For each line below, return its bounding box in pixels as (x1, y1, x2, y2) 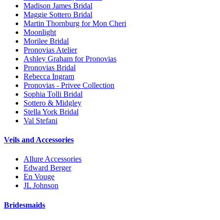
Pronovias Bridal (24, 63, 76, 72)
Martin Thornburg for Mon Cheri (24, 19, 126, 27)
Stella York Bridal (24, 107, 79, 116)
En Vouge (24, 172, 55, 181)
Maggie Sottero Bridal (24, 10, 92, 19)
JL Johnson (24, 181, 58, 190)
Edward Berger (24, 164, 71, 172)
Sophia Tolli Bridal (24, 89, 82, 98)
